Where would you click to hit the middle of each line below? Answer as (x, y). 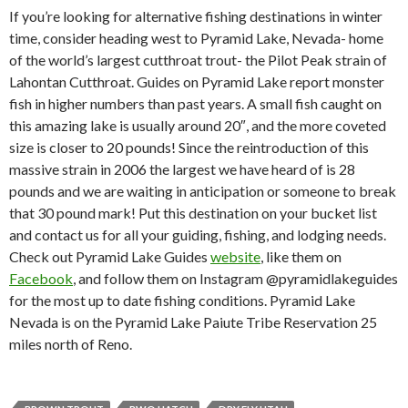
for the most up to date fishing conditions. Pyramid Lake (182, 301)
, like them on (301, 257)
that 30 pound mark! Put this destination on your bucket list (193, 213)
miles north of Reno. (71, 344)
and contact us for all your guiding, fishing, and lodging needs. (198, 235)
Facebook (41, 279)
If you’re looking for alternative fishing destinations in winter (196, 16)
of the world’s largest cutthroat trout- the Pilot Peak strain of (198, 60)
